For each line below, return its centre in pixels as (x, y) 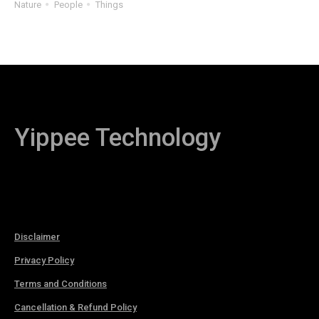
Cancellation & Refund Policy (75, 307)
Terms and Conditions (61, 283)
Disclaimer (37, 236)
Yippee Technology (117, 137)
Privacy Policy (44, 260)
